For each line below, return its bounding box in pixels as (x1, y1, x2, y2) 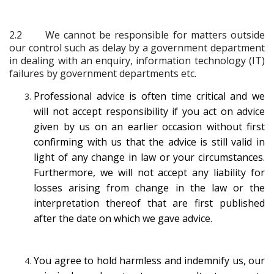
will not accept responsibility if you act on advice (34, 104, 265, 118)
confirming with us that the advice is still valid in (34, 135, 265, 149)
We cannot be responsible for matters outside (45, 28, 265, 42)
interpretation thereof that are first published (34, 196, 265, 210)
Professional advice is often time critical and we (34, 89, 265, 103)
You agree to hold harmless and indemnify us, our (34, 253, 265, 267)
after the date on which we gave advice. (34, 211, 212, 225)
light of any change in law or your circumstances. (34, 150, 265, 164)
